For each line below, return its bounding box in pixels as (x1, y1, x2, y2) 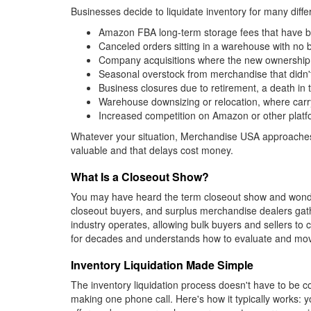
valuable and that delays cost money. (71, 143, 233, 157)
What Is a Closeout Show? (71, 169, 209, 185)
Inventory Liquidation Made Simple (71, 257, 253, 273)
